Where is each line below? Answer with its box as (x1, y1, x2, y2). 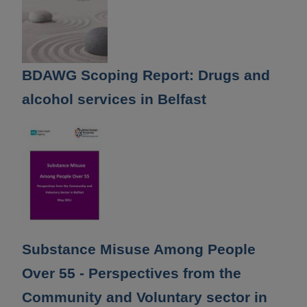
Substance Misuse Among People (22, 241, 256, 258)
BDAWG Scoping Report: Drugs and (22, 66, 270, 83)
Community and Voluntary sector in (22, 289, 267, 306)
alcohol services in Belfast (22, 90, 206, 107)
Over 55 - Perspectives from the (22, 265, 241, 282)
